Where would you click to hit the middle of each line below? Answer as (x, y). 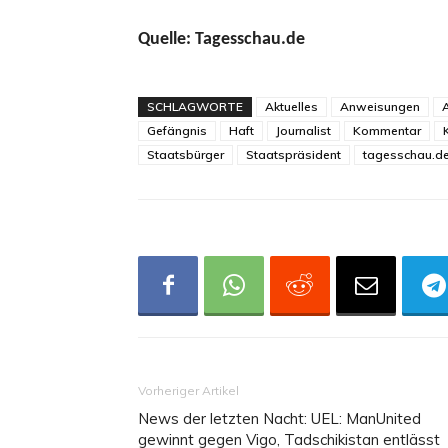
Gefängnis (177, 130)
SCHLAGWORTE (195, 106)
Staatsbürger (185, 154)
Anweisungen (380, 106)
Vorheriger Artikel (188, 390)
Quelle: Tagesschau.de (221, 39)
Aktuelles (291, 106)
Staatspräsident (293, 154)
